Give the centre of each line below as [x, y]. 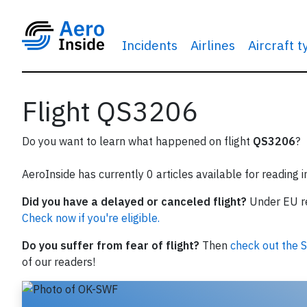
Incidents [149, 45]
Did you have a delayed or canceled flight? [134, 201]
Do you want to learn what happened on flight [137, 141]
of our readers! [59, 262]
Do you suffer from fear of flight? [111, 245]
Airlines [212, 45]
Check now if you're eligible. [91, 218]
